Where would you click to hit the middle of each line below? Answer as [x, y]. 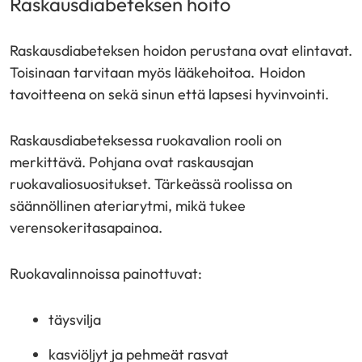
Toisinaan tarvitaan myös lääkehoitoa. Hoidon [158, 72]
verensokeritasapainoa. [86, 227]
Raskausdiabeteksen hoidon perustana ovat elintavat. [181, 51]
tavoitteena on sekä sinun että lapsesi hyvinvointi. [169, 94]
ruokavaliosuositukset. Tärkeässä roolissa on [151, 184]
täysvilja [75, 320]
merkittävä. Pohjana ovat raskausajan [132, 162]
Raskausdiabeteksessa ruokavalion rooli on [146, 140]
